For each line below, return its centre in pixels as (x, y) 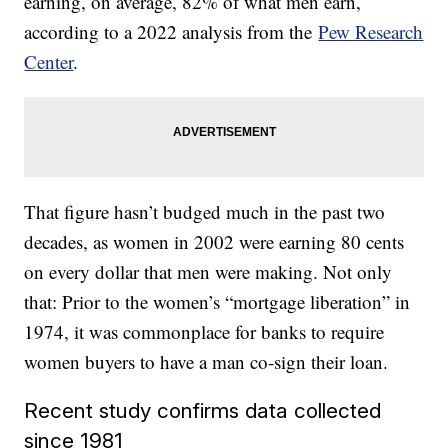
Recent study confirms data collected (203, 411)
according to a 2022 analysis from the (171, 32)
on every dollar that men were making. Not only (208, 272)
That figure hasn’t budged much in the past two (205, 212)
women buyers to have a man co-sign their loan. (206, 362)
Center (49, 62)
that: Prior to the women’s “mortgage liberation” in (217, 302)
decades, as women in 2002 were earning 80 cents (214, 242)
